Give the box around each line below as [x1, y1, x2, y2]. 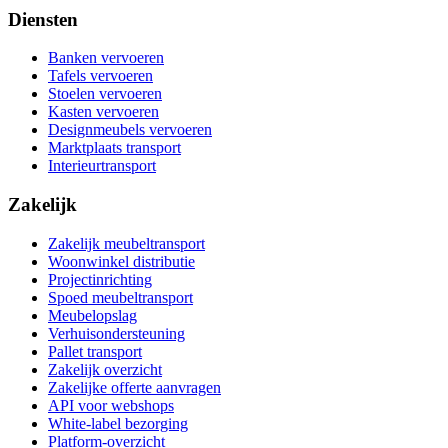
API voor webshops [48, 396, 174, 414]
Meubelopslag [48, 306, 137, 324]
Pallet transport [48, 342, 142, 360]
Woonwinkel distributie [48, 252, 195, 270]
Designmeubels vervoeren [48, 121, 212, 139]
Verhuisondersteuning [48, 324, 185, 342]
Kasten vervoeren [48, 103, 159, 121]
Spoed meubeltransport [48, 288, 193, 306]
